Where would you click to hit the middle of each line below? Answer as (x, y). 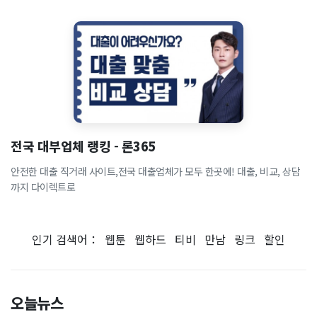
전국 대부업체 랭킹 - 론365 (83, 146)
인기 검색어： (68, 239)
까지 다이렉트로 (43, 187)
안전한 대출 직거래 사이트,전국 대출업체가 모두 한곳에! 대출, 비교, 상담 (155, 171)
